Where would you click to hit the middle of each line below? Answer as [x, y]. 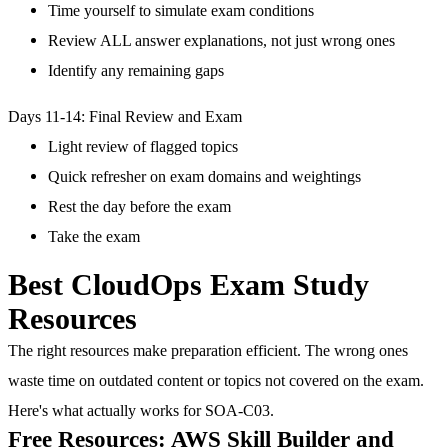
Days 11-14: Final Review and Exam [125, 117]
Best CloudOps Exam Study [188, 285]
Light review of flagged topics [143, 147]
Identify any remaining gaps [136, 70]
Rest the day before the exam [139, 207]
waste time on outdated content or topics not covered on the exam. [216, 381]
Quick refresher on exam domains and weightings [204, 177]
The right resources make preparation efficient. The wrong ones [208, 351]
